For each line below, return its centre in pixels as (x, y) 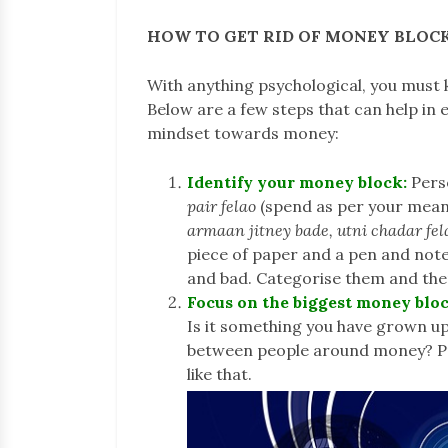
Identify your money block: (297, 181)
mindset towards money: (243, 132)
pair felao (223, 205)
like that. (219, 373)
